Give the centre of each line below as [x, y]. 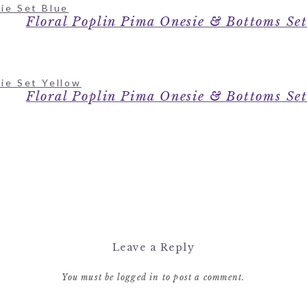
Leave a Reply [153, 248]
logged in [138, 278]
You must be [89, 278]
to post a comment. [202, 278]
